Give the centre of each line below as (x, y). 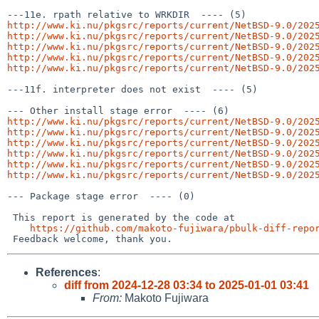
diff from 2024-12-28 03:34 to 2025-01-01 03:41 (187, 285)
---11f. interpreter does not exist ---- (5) (132, 89)
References (67, 272)
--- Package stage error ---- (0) (101, 196)
